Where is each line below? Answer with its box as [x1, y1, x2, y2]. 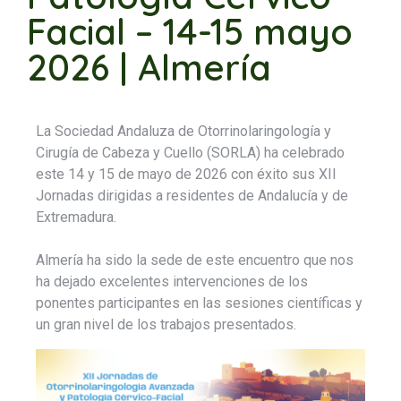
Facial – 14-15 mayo [27, 9, 353, 55]
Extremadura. [36, 209, 116, 226]
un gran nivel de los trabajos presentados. [36, 316, 296, 334]
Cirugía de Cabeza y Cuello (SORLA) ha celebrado [36, 144, 345, 162]
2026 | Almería [27, 45, 271, 90]
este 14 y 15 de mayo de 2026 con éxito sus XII [36, 166, 337, 183]
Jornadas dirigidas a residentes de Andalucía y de [36, 187, 348, 205]
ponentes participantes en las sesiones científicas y [36, 294, 363, 312]
